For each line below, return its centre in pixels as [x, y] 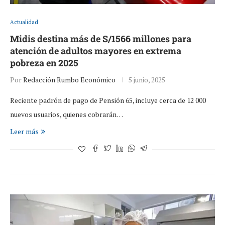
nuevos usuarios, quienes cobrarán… [67, 115]
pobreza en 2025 [44, 63]
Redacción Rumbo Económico [69, 80]
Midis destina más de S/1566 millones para [101, 39]
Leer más [24, 132]
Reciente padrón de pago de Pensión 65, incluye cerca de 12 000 [108, 100]
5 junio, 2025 [147, 80]
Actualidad [24, 22]
